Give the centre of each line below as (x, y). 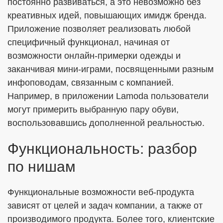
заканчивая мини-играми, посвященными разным (111, 69)
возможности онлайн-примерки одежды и (94, 56)
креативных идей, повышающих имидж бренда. (107, 15)
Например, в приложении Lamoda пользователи (108, 96)
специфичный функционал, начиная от (89, 42)
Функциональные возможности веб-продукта (101, 192)
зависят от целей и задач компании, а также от (105, 206)
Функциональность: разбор (102, 149)
